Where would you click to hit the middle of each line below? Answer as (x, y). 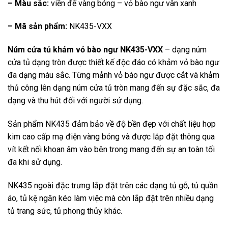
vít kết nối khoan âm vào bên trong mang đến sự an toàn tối (111, 150)
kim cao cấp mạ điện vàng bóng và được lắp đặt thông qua (111, 137)
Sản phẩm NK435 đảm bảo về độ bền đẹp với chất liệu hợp (112, 124)
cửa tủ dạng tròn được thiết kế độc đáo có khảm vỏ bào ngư (113, 63)
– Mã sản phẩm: (37, 26)
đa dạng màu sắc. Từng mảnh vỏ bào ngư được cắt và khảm (113, 75)
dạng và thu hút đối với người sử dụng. (75, 101)
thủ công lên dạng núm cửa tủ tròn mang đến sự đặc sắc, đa (114, 88)
